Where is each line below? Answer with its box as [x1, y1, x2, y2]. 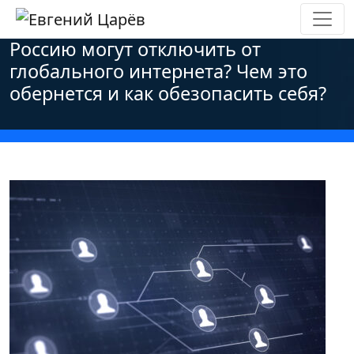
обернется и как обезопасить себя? [9, 81, 326, 106]
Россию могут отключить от [9, 36, 261, 62]
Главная [9, 20, 58, 37]
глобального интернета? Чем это [9, 58, 307, 84]
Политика [137, 20, 197, 37]
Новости [71, 20, 124, 37]
